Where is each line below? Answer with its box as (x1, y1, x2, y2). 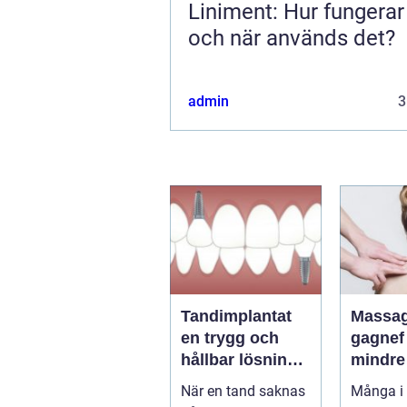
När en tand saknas (181, 382, 305, 400)
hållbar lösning (181, 350, 297, 369)
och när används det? (188, 25, 395, 51)
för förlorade (181, 372, 278, 391)
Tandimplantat (181, 306, 292, 325)
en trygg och (181, 328, 279, 347)
